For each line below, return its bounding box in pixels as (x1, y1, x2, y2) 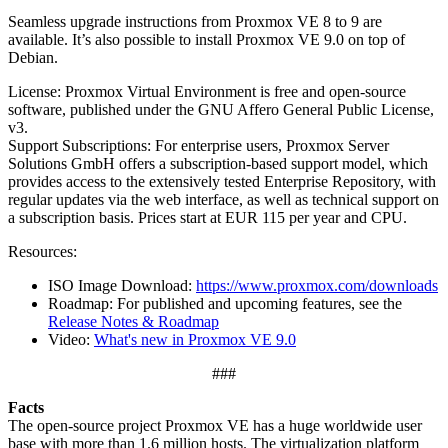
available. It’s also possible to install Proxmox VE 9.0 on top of (8, 31, 405, 49)
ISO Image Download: (48, 277, 196, 295)
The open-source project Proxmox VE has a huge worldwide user (8, 417, 422, 435)
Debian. (8, 49, 58, 67)
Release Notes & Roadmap (48, 313, 219, 331)
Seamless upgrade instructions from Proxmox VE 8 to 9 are (8, 13, 382, 31)
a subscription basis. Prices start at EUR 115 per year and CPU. (8, 209, 407, 227)
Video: (48, 331, 94, 349)
